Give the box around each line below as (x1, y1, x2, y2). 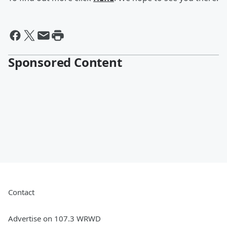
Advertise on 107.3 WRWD (8, 213, 101, 224)
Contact (8, 187, 34, 198)
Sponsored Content (8, 54, 122, 71)
